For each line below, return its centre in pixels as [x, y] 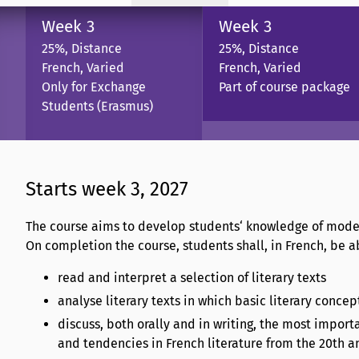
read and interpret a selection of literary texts [192, 278]
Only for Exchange [94, 87]
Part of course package [284, 87]
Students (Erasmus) [97, 106]
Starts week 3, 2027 [107, 190]
